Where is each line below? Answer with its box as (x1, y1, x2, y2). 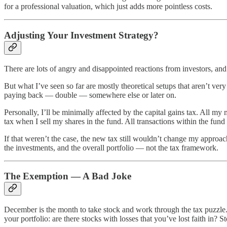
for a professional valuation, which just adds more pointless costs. (4, 2, 212, 11)
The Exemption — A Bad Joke (4, 171, 131, 182)
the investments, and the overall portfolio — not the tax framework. (4, 143, 218, 152)
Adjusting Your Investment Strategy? (4, 29, 159, 41)
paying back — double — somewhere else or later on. (4, 90, 176, 99)
